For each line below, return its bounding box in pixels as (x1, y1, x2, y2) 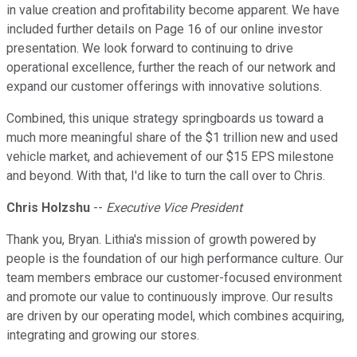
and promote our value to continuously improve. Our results (6, 289, 333, 305)
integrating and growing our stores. (6, 328, 199, 343)
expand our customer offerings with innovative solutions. (6, 79, 322, 95)
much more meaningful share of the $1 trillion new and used (6, 130, 338, 146)
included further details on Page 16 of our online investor (6, 22, 323, 37)
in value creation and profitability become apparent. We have (6, 2, 339, 18)
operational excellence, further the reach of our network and (6, 60, 335, 76)
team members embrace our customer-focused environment (6, 270, 342, 286)
